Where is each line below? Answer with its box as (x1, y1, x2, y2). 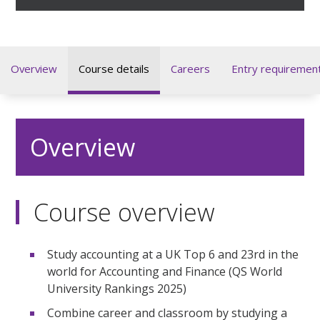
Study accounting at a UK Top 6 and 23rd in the (47, 246, 299, 262)
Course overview (34, 195, 216, 229)
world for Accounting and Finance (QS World (47, 263, 283, 279)
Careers (171, 61, 210, 76)
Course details (79, 61, 149, 76)
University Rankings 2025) (47, 280, 187, 296)
